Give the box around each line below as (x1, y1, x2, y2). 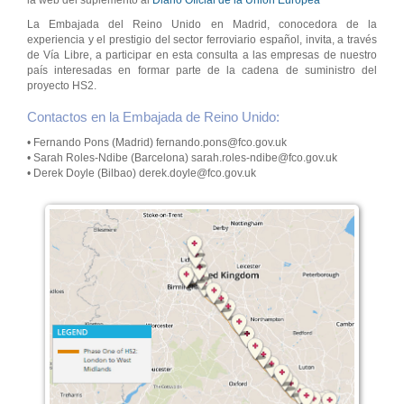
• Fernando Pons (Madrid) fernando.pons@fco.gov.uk (27, 136, 287, 150)
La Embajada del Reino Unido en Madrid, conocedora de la (27, 18, 377, 32)
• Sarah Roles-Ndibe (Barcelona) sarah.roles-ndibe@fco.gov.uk (27, 151, 337, 165)
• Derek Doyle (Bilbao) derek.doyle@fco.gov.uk (27, 167, 256, 180)
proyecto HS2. (27, 79, 96, 93)
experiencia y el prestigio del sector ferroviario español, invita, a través (27, 33, 377, 47)
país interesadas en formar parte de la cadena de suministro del (27, 64, 377, 78)
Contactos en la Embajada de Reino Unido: (27, 109, 280, 125)
